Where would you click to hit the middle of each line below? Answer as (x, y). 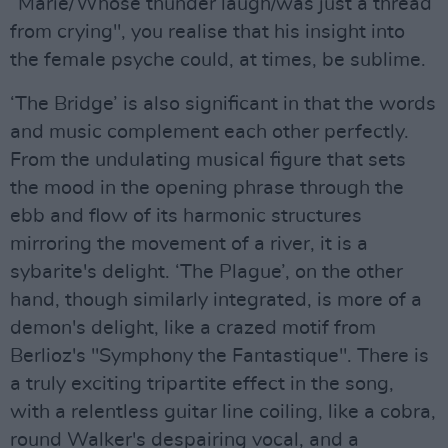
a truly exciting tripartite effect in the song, (202, 384)
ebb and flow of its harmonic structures (186, 216)
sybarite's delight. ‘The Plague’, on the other (206, 272)
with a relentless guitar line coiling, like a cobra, (223, 412)
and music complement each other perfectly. (209, 132)
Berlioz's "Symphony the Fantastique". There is (219, 356)
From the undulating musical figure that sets (208, 160)
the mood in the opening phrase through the (207, 188)
